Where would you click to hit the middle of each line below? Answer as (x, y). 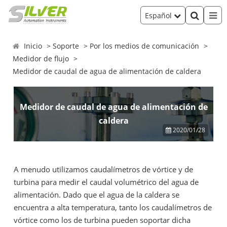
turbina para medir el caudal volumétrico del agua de (106, 182)
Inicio (33, 46)
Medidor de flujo (41, 59)
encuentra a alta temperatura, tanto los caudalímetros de (113, 207)
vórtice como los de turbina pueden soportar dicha (102, 220)
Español (159, 15)
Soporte (66, 46)
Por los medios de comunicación (145, 46)
